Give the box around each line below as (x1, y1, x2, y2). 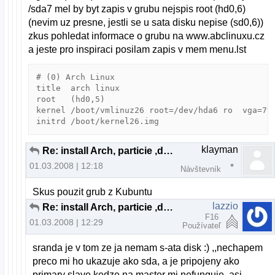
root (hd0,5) (36, 95, 106, 104)
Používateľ (182, 220, 221, 230)
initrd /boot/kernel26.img (36, 117, 160, 126)
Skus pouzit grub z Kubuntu (33, 186, 153, 197)
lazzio (212, 200, 238, 211)
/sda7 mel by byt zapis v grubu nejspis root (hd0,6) (28, 4, 246, 15)
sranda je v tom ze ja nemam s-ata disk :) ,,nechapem (33, 242, 263, 253)
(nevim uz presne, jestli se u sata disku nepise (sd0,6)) (28, 17, 264, 28)
